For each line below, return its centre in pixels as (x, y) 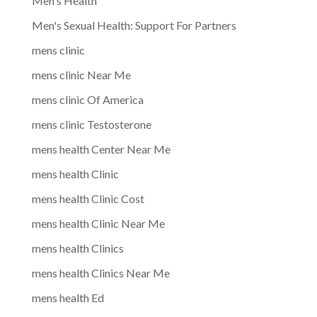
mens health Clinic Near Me (98, 223)
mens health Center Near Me (101, 149)
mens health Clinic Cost (88, 198)
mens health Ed (68, 297)
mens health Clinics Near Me (100, 272)
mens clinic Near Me (81, 74)
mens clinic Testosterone (91, 124)
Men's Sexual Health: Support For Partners (134, 25)
